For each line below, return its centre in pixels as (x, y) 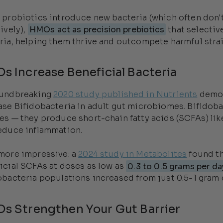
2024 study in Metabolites (133, 154)
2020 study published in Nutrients (125, 95)
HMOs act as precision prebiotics (97, 29)
